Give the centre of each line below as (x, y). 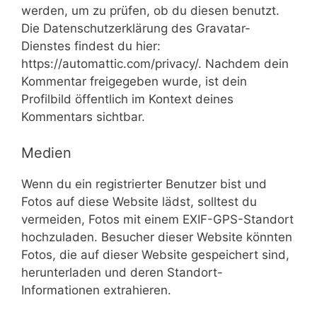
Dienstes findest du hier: (91, 46)
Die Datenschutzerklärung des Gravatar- (136, 28)
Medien (46, 152)
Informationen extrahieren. (96, 290)
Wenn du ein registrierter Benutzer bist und (144, 184)
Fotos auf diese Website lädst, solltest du (139, 201)
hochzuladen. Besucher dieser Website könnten (157, 237)
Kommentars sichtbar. (83, 117)
